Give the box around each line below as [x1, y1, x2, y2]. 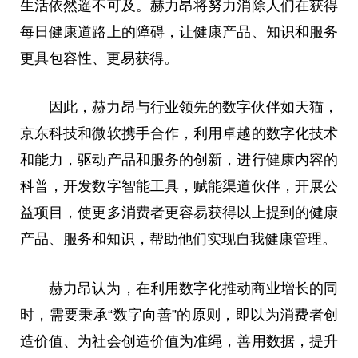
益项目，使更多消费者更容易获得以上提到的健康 [20, 205, 338, 221]
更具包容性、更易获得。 [20, 50, 178, 66]
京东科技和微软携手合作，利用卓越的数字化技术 [20, 125, 338, 142]
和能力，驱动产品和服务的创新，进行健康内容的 [20, 152, 338, 169]
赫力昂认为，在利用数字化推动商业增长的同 [49, 280, 338, 297]
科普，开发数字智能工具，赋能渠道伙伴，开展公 [20, 178, 338, 195]
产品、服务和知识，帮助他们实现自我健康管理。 [20, 231, 336, 248]
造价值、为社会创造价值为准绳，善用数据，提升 [20, 333, 338, 350]
